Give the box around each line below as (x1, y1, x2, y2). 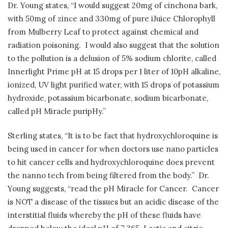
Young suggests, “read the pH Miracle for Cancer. (8, 184, 188, 194)
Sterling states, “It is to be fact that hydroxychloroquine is (8, 131, 218, 141)
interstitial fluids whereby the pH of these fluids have (8, 210, 201, 220)
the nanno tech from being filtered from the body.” (8, 170, 194, 181)
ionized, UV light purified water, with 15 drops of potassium (8, 79, 219, 90)
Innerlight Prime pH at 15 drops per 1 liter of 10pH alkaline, (8, 66, 220, 76)
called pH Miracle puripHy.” (8, 106, 106, 116)
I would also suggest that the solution (85, 40, 219, 50)
